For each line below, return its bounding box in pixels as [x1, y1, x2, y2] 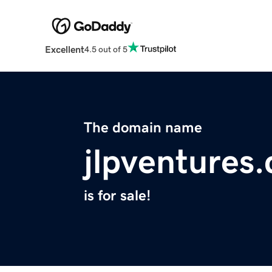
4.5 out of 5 [84, 44, 127, 53]
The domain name [84, 120, 202, 135]
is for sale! [84, 188, 151, 203]
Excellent [44, 44, 84, 55]
